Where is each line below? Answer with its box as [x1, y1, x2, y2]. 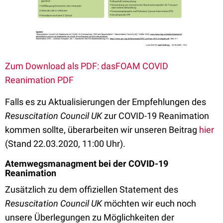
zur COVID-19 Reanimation [104, 110, 209, 121]
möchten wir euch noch [104, 198, 196, 209]
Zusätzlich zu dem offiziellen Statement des [5, 184, 178, 195]
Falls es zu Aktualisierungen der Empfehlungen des [5, 96, 206, 107]
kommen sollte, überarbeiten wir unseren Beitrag [5, 124, 199, 135]
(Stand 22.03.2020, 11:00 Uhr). [5, 138, 125, 149]
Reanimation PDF [5, 74, 74, 85]
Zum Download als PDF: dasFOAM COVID [5, 60, 168, 71]
